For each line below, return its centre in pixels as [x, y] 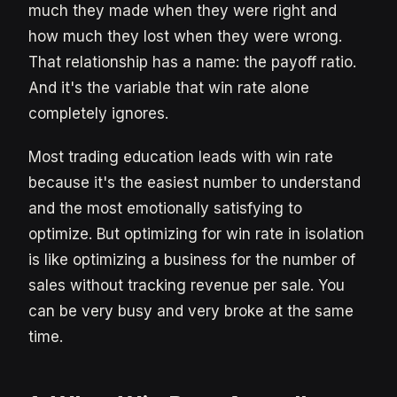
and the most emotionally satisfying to [165, 208]
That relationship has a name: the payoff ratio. [192, 62]
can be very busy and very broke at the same [191, 311]
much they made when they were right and [183, 11]
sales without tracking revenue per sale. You [187, 285]
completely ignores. [98, 113]
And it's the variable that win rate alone [169, 88]
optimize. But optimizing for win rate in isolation [196, 234]
